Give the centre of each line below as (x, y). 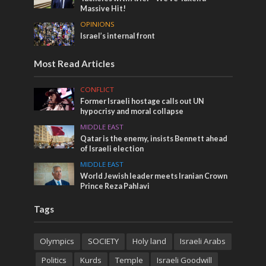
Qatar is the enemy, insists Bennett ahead (154, 138)
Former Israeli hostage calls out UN (142, 101)
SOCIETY (103, 241)
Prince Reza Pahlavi (115, 186)
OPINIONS (98, 24)
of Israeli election (112, 148)
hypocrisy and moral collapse (132, 111)
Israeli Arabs (202, 241)
